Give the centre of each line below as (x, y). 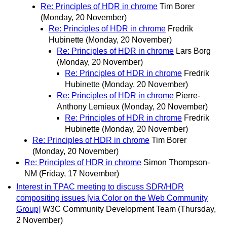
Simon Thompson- (177, 163)
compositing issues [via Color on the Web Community (112, 198)
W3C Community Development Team (109, 209)
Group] (28, 209)
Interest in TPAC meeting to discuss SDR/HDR (100, 186)
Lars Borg (193, 51)
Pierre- (188, 96)
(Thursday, (197, 209)
